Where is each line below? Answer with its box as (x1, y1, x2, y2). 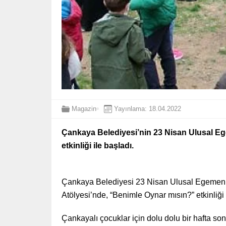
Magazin (72, 105, 96, 113)
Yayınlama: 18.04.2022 (114, 105, 181, 113)
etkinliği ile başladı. (62, 141, 134, 150)
